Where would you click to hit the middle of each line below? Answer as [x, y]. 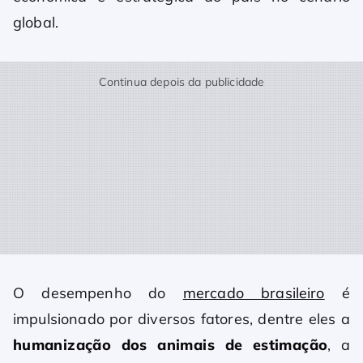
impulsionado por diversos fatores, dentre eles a [181, 319]
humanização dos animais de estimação [171, 345]
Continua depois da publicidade [181, 82]
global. [36, 23]
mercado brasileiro [254, 293]
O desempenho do [98, 293]
